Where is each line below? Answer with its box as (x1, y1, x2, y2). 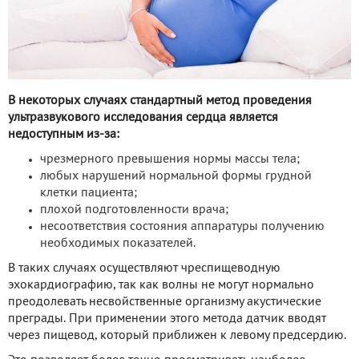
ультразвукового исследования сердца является (8, 111, 278, 123)
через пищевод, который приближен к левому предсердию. (8, 329, 346, 341)
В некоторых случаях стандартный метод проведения (8, 95, 312, 107)
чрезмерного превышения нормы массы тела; (40, 153, 300, 165)
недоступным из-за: (8, 128, 119, 140)
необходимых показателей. (40, 237, 196, 249)
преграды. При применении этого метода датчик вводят (8, 313, 326, 325)
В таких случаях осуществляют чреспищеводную (8, 262, 280, 274)
